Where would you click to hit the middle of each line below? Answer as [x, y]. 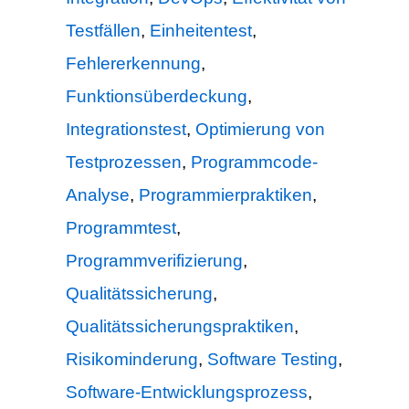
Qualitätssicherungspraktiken [180, 327]
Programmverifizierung [154, 261]
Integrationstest [126, 130]
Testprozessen [124, 163]
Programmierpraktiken [225, 195]
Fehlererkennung [133, 64]
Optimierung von [260, 130]
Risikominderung [132, 360]
